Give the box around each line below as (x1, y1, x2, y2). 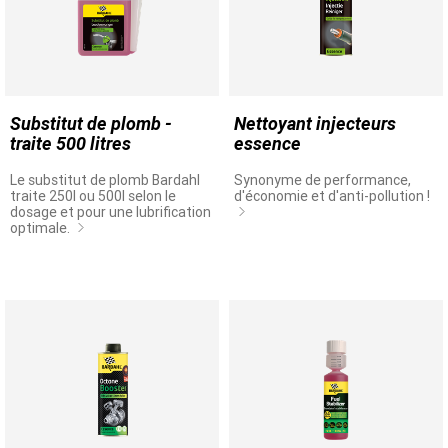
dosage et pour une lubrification (10, 204, 211, 220)
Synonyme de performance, (234, 172, 411, 188)
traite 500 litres (10, 133, 131, 154)
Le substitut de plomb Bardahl (10, 172, 200, 188)
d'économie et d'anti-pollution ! (234, 188, 430, 204)
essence (234, 133, 301, 154)
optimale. (10, 220, 73, 236)
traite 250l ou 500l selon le (10, 188, 176, 204)
